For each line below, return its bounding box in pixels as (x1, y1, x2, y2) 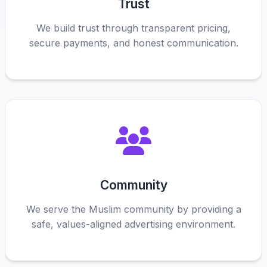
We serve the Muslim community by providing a (26, 203, 241, 215)
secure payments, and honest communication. (29, 37, 238, 49)
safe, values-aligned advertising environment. (32, 218, 235, 230)
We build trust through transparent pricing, (36, 22, 231, 34)
